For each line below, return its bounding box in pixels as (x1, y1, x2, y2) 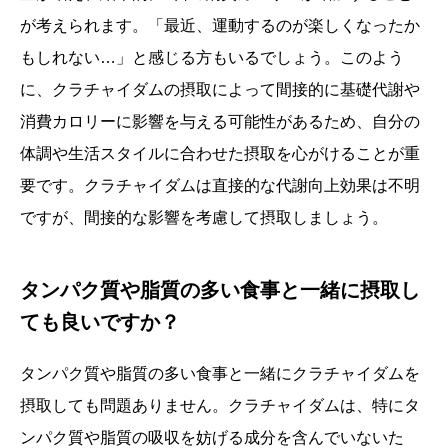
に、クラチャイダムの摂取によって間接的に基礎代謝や (20, 81, 420, 98)
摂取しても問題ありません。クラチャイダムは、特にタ (20, 397, 420, 414)
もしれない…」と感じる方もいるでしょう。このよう (20, 49, 404, 66)
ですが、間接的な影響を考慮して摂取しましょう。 (20, 209, 388, 226)
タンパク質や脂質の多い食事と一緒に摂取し (20, 279, 420, 301)
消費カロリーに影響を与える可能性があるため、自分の (20, 113, 420, 130)
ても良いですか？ (20, 311, 180, 333)
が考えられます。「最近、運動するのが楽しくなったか (20, 17, 420, 34)
